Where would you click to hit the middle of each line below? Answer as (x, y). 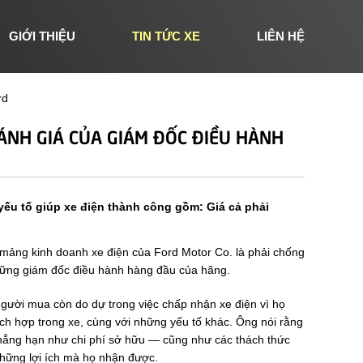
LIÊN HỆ (281, 36)
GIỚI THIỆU (42, 36)
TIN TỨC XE (166, 36)
